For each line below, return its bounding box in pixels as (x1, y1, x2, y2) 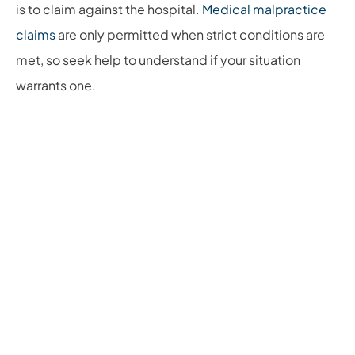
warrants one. (16, 77, 96, 94)
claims (16, 26, 55, 43)
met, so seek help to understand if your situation (16, 52, 300, 68)
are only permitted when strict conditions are (55, 26, 325, 43)
